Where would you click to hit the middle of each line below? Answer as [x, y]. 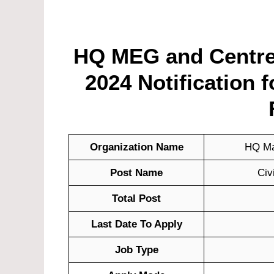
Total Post [136, 199]
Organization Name [136, 147]
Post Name [136, 173]
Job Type [136, 250]
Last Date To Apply [136, 224]
